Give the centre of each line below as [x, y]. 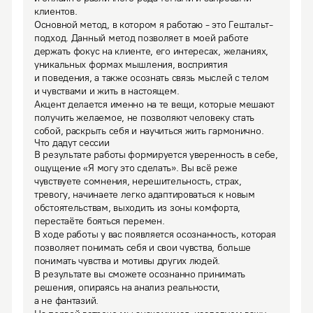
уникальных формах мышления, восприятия [131, 65]
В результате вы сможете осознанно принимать [140, 274]
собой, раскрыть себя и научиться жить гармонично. [149, 131]
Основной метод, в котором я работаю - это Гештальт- [154, 25]
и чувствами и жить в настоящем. [107, 91]
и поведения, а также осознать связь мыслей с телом [152, 78]
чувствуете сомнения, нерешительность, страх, [138, 181]
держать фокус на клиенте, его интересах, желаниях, [152, 51]
